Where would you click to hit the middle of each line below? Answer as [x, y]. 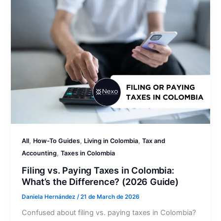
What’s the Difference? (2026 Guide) [100, 182]
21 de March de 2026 [110, 197]
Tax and [154, 141]
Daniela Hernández [50, 197]
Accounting [39, 153]
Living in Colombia [111, 141]
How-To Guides [57, 141]
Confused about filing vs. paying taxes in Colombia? [109, 213]
